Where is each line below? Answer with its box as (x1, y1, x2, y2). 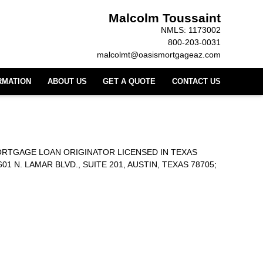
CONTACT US (172, 77, 221, 86)
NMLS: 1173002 (161, 25, 221, 35)
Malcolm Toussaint (109, 11, 221, 25)
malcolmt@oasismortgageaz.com (97, 49, 221, 59)
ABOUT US (47, 77, 87, 86)
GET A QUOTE (103, 77, 156, 86)
